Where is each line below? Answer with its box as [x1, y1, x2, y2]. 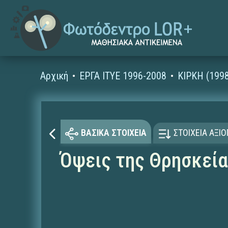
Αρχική [40, 70, 69, 82]
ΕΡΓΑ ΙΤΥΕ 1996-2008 [79, 70, 167, 82]
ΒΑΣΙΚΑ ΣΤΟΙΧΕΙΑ [80, 127, 147, 138]
